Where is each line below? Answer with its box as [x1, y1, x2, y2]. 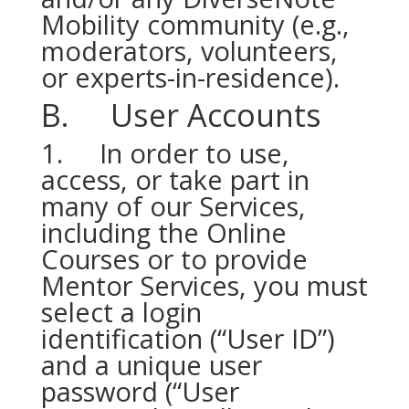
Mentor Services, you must [40, 267, 368, 303]
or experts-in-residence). [40, 59, 340, 95]
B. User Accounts [40, 94, 321, 136]
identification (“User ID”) [40, 320, 335, 356]
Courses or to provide [40, 241, 308, 277]
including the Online [40, 215, 287, 250]
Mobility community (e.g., [40, 6, 350, 42]
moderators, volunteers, [40, 33, 338, 68]
